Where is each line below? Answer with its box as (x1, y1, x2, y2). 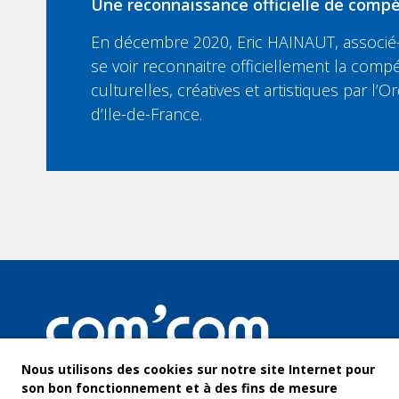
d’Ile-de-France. (91, 103, 202, 126)
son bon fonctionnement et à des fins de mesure (21, 379, 338, 396)
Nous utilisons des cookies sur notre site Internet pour (21, 361, 375, 378)
